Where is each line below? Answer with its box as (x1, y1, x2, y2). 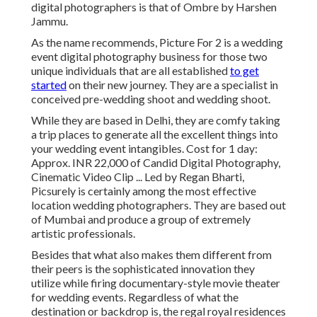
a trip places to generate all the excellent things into (31, 127, 278, 142)
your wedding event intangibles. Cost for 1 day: (31, 142, 258, 156)
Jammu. (31, 14, 68, 28)
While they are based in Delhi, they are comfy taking (31, 113, 280, 127)
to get (230, 64, 259, 78)
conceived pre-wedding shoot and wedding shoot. (31, 92, 270, 106)
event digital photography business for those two (31, 50, 267, 64)
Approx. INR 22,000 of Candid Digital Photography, (31, 156, 280, 170)
